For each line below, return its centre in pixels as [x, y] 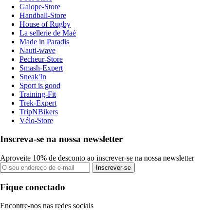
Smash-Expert [41, 68]
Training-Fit [38, 94]
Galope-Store [40, 6]
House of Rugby [45, 24]
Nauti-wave [37, 50]
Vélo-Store [36, 120]
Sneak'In [33, 76]
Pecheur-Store [41, 59]
